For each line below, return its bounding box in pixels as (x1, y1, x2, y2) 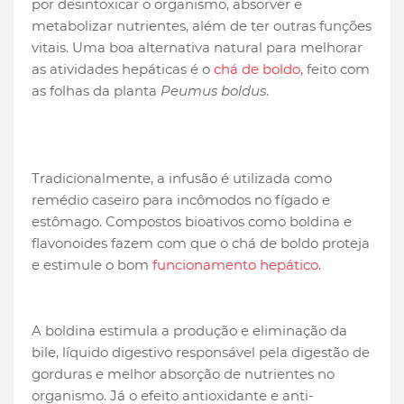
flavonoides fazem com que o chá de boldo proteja (32, 234, 370, 252)
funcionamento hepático (152, 256, 318, 274)
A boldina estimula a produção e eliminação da (32, 322, 347, 340)
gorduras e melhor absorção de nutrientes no (32, 365, 335, 383)
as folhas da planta (32, 82, 161, 100)
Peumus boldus (161, 82, 266, 100)
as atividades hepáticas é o (32, 60, 214, 78)
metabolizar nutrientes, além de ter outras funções (32, 17, 372, 35)
